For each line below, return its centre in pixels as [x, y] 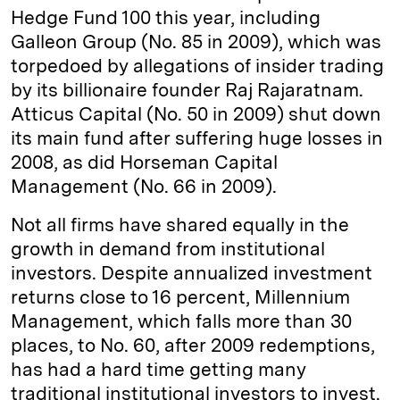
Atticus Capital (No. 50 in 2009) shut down [196, 114]
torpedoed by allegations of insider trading [197, 66]
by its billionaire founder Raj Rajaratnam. [187, 90]
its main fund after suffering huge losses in [197, 138]
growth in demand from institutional [168, 249]
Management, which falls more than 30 [181, 321]
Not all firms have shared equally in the [180, 225]
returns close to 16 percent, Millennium [180, 297]
